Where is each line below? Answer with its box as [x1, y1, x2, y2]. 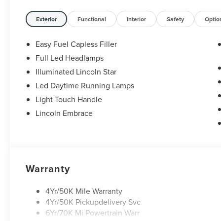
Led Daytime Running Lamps [36, 80, 135, 91]
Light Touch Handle [36, 94, 103, 105]
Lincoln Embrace [36, 108, 93, 119]
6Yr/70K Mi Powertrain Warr [45, 207, 140, 219]
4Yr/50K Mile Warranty [45, 185, 123, 197]
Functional [77, 15, 107, 24]
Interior [127, 15, 147, 24]
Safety [167, 15, 184, 24]
